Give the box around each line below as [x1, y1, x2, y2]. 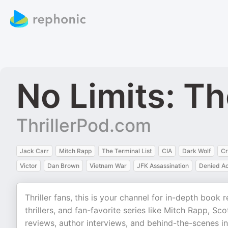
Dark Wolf [182, 147, 211, 155]
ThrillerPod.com [16, 115, 151, 136]
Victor [20, 162, 37, 169]
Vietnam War [90, 162, 127, 169]
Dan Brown [47, 162, 79, 169]
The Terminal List [102, 147, 152, 155]
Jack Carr [20, 147, 49, 155]
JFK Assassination [137, 162, 189, 169]
